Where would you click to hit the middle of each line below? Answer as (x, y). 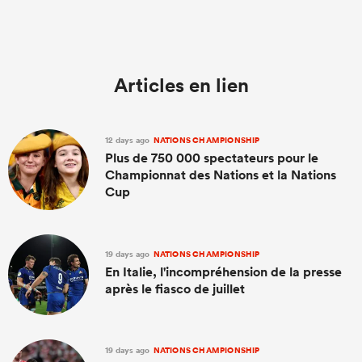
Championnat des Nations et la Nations (221, 175)
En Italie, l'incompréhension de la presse (223, 271)
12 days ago (128, 140)
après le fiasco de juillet (175, 288)
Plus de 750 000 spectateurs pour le (212, 158)
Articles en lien (181, 85)
